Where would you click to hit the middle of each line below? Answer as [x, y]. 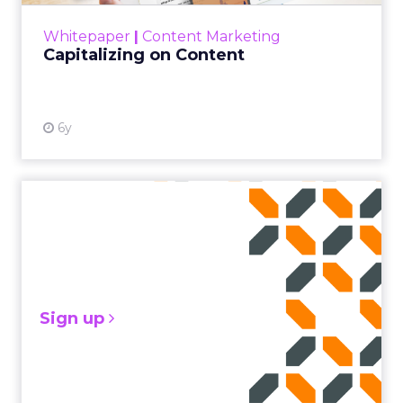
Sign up [74, 318]
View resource [311, 30]
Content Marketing [211, 36]
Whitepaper [87, 36]
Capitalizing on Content [144, 55]
